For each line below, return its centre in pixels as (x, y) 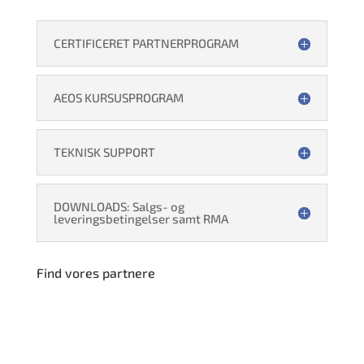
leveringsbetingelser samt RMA (141, 219)
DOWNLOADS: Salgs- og (119, 206)
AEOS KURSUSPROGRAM (118, 97)
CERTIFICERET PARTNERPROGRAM (146, 43)
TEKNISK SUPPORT (104, 152)
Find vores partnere (95, 273)
